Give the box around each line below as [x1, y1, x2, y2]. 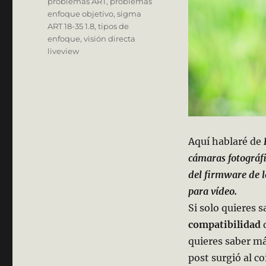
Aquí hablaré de [188, 135, 264, 148]
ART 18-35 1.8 [47, 21, 95, 31]
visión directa [84, 33, 136, 43]
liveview [47, 46, 80, 56]
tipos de [98, 21, 129, 31]
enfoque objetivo [47, 8, 114, 18]
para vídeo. [188, 185, 237, 198]
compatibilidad [188, 218, 263, 231]
